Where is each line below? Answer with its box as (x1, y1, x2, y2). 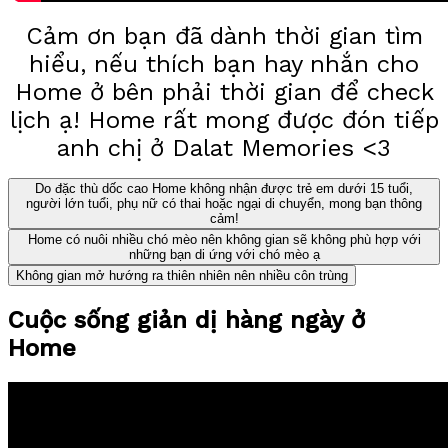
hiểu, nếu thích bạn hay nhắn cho (29, 49, 419, 78)
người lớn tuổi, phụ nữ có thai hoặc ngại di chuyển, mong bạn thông (26, 195, 422, 211)
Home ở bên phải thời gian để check (14, 77, 434, 106)
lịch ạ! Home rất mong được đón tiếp (9, 105, 439, 134)
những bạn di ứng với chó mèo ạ (128, 246, 320, 262)
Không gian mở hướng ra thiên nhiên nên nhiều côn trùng (16, 267, 348, 283)
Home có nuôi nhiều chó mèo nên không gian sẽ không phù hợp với (27, 231, 421, 247)
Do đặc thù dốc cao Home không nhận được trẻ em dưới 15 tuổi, (35, 180, 413, 196)
